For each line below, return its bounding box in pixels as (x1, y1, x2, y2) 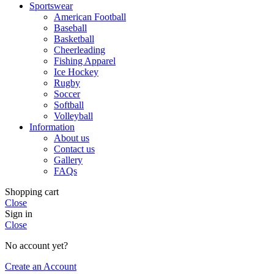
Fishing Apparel (54, 56, 116, 67)
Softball (54, 100, 84, 111)
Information (29, 122, 75, 133)
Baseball (54, 23, 87, 34)
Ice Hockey (54, 67, 98, 78)
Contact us (54, 144, 95, 155)
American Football (54, 12, 126, 23)
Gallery (54, 155, 83, 166)
